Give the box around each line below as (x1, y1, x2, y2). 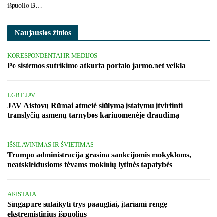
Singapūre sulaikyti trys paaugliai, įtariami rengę (7, 200, 167, 208)
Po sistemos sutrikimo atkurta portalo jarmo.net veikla (7, 61, 186, 70)
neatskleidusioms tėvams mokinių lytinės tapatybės (7, 160, 172, 169)
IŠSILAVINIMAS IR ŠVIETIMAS (7, 140, 93, 148)
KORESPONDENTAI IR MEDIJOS (7, 51, 97, 59)
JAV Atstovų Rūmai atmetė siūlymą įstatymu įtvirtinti (7, 101, 183, 109)
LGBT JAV (7, 91, 35, 99)
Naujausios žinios (15, 28, 71, 37)
